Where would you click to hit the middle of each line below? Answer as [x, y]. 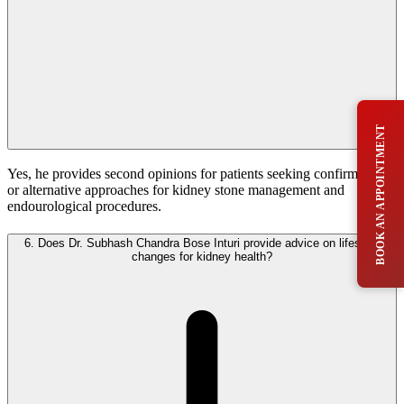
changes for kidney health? [202, 257]
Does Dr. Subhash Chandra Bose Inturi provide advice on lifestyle [207, 243]
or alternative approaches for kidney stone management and [176, 190]
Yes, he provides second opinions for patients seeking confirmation [197, 174]
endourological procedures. [84, 207]
